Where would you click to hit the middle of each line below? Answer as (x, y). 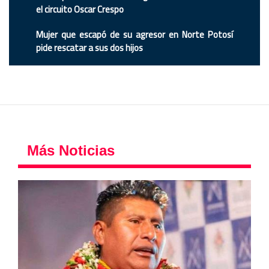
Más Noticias (71, 150)
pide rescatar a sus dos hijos (89, 47)
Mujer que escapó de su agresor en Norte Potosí (134, 34)
